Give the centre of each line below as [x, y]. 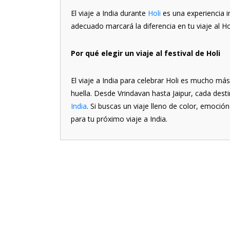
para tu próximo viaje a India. [119, 119]
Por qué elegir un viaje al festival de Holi [146, 53]
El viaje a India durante [109, 13]
